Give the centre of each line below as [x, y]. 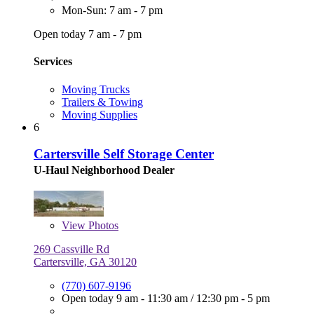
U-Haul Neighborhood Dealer [104, 170]
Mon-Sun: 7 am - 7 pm [112, 11]
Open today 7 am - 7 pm [88, 34]
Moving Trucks [96, 89]
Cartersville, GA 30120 [85, 262]
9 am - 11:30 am [153, 299]
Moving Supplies [100, 114]
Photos [102, 226]
